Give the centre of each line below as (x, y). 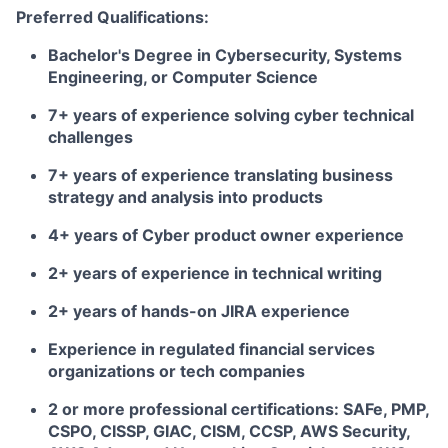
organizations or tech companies (176, 371)
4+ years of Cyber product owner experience (226, 235)
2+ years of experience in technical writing (215, 273)
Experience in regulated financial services (211, 349)
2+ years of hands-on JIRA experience (199, 311)
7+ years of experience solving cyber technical (231, 115)
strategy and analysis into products (185, 197)
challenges (90, 137)
